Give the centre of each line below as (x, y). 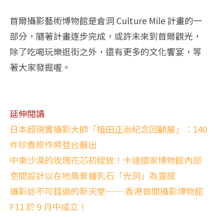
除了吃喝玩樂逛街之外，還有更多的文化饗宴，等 (106, 51)
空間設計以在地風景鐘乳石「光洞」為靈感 (93, 175)
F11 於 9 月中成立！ (48, 206)
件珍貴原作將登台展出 (53, 144)
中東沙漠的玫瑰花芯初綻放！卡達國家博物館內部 (106, 160)
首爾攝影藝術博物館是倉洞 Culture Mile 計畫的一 (106, 20)
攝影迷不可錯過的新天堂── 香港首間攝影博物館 (107, 191)
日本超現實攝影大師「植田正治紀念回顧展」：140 (108, 129)
